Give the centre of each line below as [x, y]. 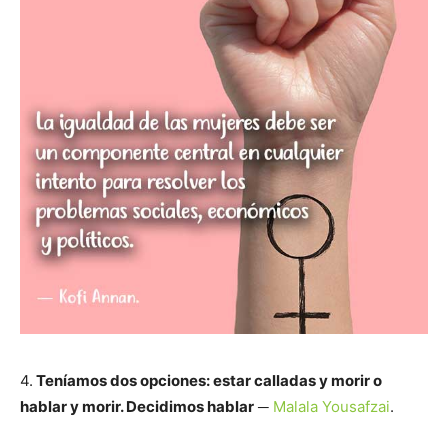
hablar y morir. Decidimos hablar [137, 406]
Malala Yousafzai [331, 406]
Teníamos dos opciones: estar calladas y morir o [207, 380]
